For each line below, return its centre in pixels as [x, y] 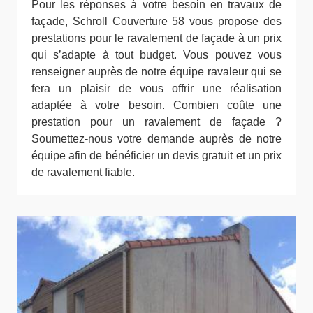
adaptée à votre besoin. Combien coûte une [156, 105]
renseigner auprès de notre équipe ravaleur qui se [156, 71]
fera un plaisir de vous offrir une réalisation [156, 88]
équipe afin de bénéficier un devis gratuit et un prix [156, 155]
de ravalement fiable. [83, 172]
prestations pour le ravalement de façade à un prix [156, 38]
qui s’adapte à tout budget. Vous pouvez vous [156, 54]
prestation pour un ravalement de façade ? [156, 122]
